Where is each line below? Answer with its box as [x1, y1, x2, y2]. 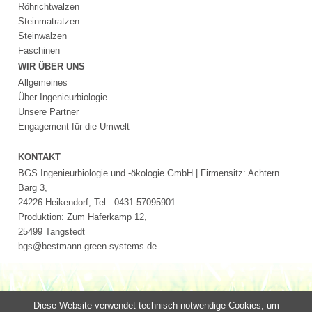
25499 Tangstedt [18, 226, 86, 237]
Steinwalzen [18, 30, 68, 41]
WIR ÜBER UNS [18, 61, 86, 72]
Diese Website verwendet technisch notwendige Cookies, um [33, 300, 279, 311]
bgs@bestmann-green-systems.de [18, 240, 157, 251]
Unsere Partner [18, 106, 79, 117]
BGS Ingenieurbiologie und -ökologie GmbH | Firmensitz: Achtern [18, 167, 280, 178]
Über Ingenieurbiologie [18, 91, 108, 102]
